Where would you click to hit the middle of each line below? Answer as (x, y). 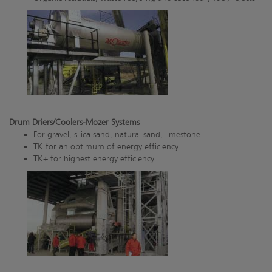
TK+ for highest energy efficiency (94, 159)
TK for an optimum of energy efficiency (106, 147)
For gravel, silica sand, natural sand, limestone (117, 135)
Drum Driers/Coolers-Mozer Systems (74, 123)
